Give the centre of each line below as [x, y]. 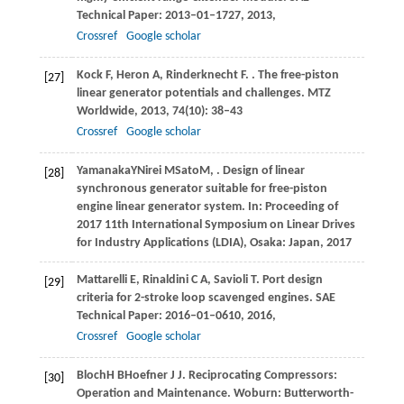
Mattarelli [101, 280]
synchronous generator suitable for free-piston [202, 188]
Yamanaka [103, 170]
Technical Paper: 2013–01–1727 [158, 15]
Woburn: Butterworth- [293, 393]
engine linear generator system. [162, 207]
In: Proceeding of [293, 207]
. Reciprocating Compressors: [259, 375]
